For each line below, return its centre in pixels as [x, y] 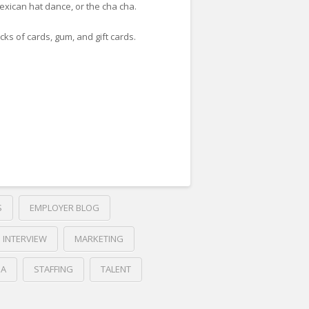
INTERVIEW [24, 238]
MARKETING [99, 238]
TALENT [116, 269]
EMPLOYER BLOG [64, 207]
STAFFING [53, 269]
